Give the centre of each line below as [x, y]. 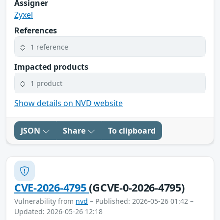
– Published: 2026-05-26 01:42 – [141, 201]
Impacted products [51, 67]
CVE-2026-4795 [52, 188]
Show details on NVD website [69, 103]
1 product [46, 83]
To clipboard [132, 131]
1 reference [49, 47]
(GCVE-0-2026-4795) [137, 188]
